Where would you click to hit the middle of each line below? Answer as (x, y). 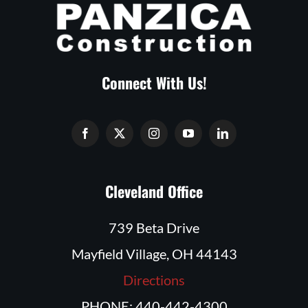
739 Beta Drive (154, 227)
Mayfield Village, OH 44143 (154, 253)
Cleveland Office (154, 191)
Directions (154, 279)
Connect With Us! (154, 82)
